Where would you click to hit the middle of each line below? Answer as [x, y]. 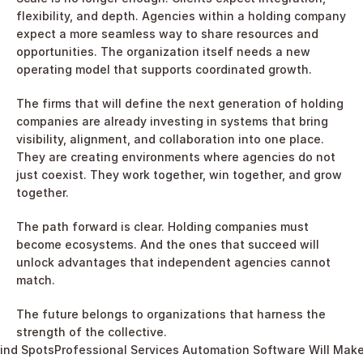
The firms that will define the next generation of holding [180, 103]
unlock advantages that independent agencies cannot [173, 262]
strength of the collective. [92, 331]
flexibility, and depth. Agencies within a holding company [181, 15]
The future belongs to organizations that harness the [171, 314]
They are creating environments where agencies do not [176, 156]
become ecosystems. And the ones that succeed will [168, 244]
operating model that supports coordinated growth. [164, 69]
